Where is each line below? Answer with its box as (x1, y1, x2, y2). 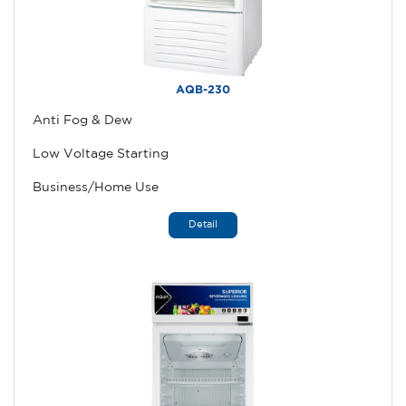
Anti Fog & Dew (33, 115, 132, 126)
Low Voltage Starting (33, 149, 169, 159)
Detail (188, 220, 217, 229)
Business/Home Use (33, 182, 159, 193)
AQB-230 (176, 85, 230, 95)
